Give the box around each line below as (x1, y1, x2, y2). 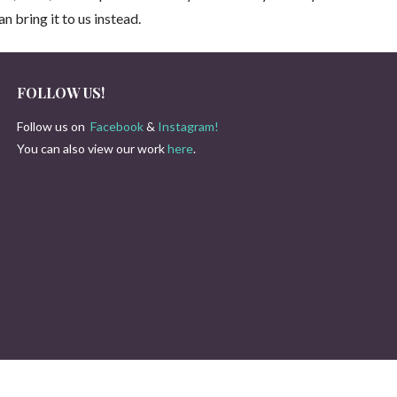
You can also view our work (16, 140, 167, 156)
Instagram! (157, 118, 219, 134)
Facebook (90, 118, 144, 134)
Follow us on (16, 118, 90, 134)
